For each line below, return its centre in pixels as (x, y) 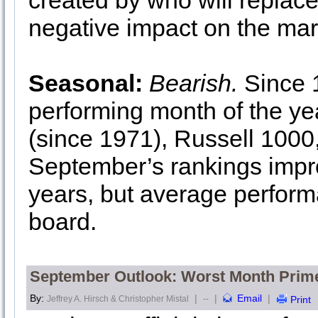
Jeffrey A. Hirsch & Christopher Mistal (118, 299)
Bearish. (193, 83)
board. (62, 221)
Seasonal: (86, 83)
